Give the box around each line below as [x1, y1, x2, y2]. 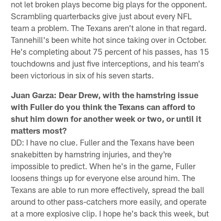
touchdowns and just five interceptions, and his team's [11, 58, 205, 69]
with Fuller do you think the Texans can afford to [11, 102, 196, 112]
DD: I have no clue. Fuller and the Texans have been [11, 137, 195, 147]
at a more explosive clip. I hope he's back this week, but [11, 208, 209, 219]
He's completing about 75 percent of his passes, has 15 [11, 46, 210, 57]
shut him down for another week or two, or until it [11, 113, 202, 124]
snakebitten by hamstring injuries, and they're [11, 149, 172, 159]
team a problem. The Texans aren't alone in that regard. [11, 23, 207, 33]
